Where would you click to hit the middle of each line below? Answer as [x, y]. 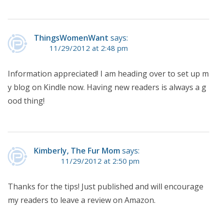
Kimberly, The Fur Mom [77, 151]
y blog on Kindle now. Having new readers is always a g [107, 87]
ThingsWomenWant [71, 38]
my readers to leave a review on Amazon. [82, 200]
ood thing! [26, 101]
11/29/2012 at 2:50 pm [100, 161]
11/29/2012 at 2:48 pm [89, 48]
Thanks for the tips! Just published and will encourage [106, 187]
